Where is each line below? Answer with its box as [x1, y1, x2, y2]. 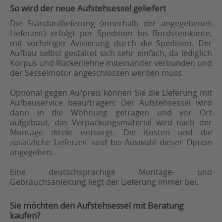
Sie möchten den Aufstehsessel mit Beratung [10, 200, 183, 212]
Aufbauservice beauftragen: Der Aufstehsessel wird [10, 97, 212, 109]
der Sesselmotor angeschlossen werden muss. [10, 67, 184, 79]
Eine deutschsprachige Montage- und [10, 166, 212, 178]
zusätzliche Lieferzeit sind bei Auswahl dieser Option [10, 137, 212, 148]
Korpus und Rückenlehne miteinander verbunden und [10, 57, 212, 69]
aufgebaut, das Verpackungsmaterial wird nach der [10, 117, 212, 128]
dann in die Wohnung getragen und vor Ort [10, 107, 212, 118]
